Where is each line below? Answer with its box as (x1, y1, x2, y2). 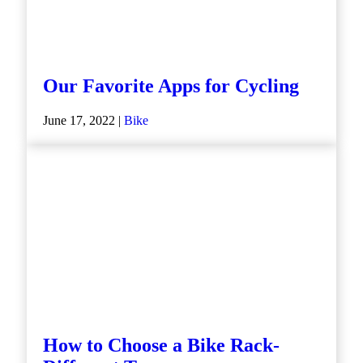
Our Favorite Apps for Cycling (43, 75, 299, 97)
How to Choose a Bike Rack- (43, 335, 280, 357)
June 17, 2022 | (43, 113, 124, 128)
